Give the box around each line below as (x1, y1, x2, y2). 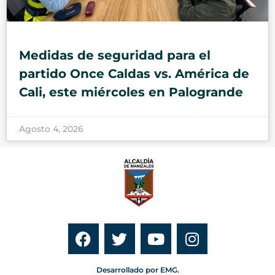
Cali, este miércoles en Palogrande (19, 84, 250, 99)
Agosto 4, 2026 (19, 123, 83, 134)
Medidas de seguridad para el (19, 47, 211, 63)
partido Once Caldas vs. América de (19, 66, 249, 81)
